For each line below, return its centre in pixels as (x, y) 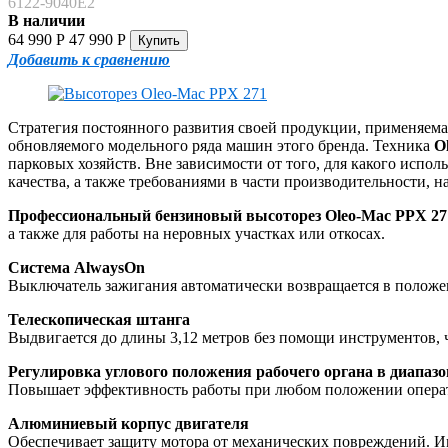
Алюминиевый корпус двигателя (128, 424)
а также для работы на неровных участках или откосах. (196, 234)
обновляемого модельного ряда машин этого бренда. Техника (221, 146)
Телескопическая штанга (99, 320)
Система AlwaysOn (76, 268)
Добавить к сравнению (89, 60)
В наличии (46, 21)
